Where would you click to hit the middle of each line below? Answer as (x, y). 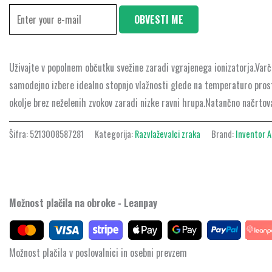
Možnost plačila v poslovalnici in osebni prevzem (98, 252)
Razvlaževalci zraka (168, 134)
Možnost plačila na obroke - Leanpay (83, 202)
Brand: (224, 134)
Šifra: (20, 134)
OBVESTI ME (159, 20)
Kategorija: (115, 134)
